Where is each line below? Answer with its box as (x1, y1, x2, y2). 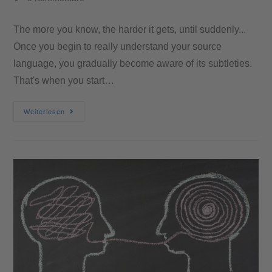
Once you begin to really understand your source (13, 41, 222, 52)
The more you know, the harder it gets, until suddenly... (13, 24, 246, 35)
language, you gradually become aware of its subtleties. (13, 58, 253, 69)
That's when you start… (13, 75, 115, 86)
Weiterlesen (24, 108, 66, 116)
